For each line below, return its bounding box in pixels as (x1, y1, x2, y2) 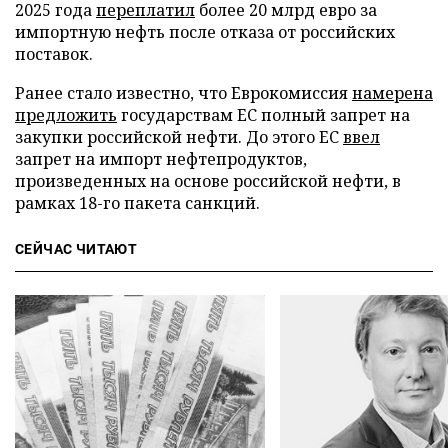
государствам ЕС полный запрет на (117, 104, 410, 126)
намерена (352, 82, 433, 104)
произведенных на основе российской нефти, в (15, 170, 401, 192)
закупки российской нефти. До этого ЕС (15, 126, 343, 148)
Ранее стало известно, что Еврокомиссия (15, 82, 352, 104)
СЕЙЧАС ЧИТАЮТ (15, 241, 138, 257)
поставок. (15, 43, 93, 65)
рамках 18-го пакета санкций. (15, 192, 260, 214)
